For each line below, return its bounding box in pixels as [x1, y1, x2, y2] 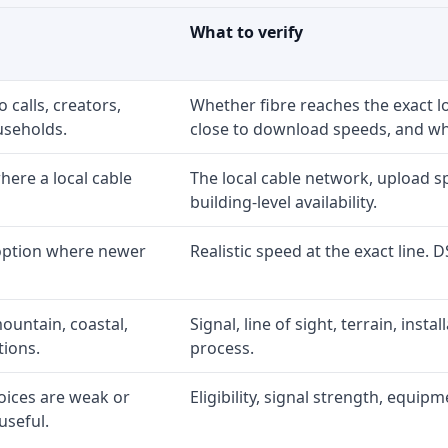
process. [190, 337, 254, 359]
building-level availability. [190, 191, 377, 213]
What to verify [190, 21, 303, 43]
